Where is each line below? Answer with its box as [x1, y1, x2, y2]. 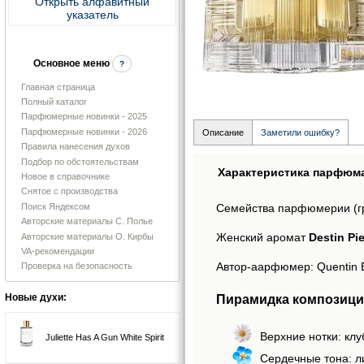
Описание [202, 128, 244, 138]
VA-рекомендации [21, 245, 94, 256]
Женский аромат [216, 230, 309, 244]
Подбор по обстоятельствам [21, 156, 139, 167]
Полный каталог [21, 97, 87, 107]
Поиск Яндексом [21, 201, 90, 211]
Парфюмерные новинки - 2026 [21, 126, 147, 136]
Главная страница [21, 81, 95, 92]
